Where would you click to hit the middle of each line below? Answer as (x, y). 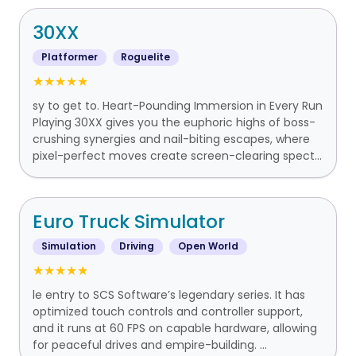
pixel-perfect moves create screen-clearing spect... (177, 156)
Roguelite (146, 57)
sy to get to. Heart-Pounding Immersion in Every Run (178, 106)
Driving (137, 246)
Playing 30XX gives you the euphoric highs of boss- (174, 123)
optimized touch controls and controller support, (168, 312)
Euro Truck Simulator (129, 222)
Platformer (69, 57)
